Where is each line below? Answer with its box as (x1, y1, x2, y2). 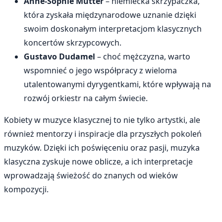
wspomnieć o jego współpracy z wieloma (24, 64, 177, 76)
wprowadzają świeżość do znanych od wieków (4, 169, 178, 181)
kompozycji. (4, 183, 49, 195)
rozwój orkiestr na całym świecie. (24, 92, 148, 104)
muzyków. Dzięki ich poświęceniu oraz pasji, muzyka (4, 142, 200, 153)
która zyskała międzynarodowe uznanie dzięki (24, 9, 196, 20)
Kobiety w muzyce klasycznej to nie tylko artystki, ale (4, 114, 200, 125)
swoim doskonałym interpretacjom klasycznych (24, 23, 202, 34)
